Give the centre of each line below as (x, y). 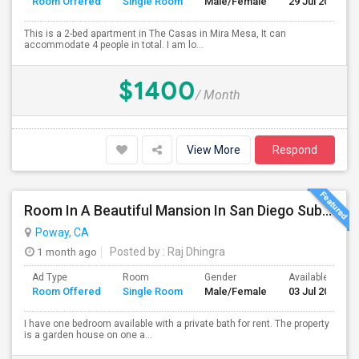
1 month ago (66, 252)
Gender (220, 277)
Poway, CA (62, 232)
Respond (295, 150)
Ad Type (50, 277)
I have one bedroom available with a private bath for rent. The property (177, 324)
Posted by (135, 252)
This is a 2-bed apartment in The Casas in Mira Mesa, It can (155, 34)
